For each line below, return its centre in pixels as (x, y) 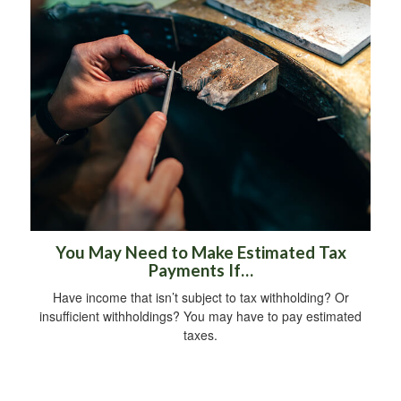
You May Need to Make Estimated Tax (200, 253)
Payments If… (200, 271)
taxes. (200, 335)
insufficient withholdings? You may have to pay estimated (200, 316)
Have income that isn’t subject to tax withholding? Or (200, 298)
